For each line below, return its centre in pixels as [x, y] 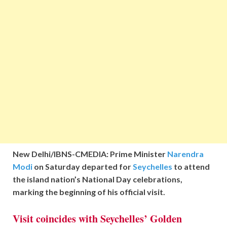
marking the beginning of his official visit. [89, 192]
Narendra [185, 154]
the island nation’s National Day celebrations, [98, 179]
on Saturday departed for [83, 166]
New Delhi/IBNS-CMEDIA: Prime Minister [90, 154]
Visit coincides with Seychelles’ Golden [97, 218]
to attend [191, 166]
